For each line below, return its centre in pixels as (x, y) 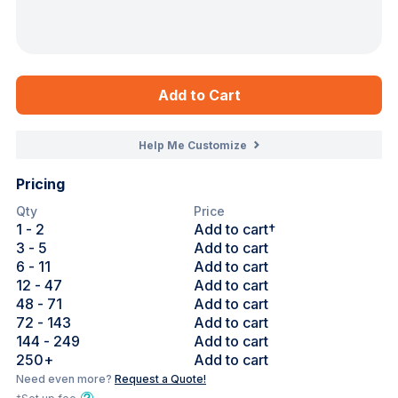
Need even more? (65, 379)
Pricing (40, 184)
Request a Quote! (160, 379)
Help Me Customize (193, 145)
